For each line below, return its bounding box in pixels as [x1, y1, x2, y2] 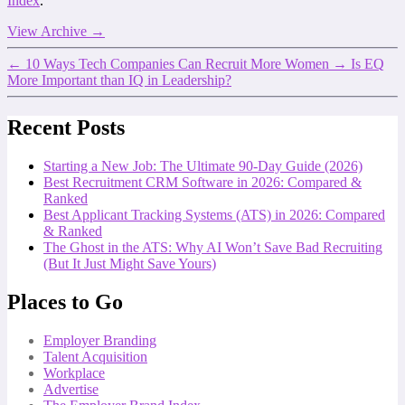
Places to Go [7, 289, 123, 314]
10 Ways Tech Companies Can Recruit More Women [25, 55, 329, 71]
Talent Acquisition [43, 348, 147, 364]
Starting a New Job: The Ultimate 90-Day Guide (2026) [43, 157, 363, 174]
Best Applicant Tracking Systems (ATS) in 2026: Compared [43, 206, 385, 222]
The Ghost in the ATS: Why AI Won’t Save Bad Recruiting [43, 239, 382, 255]
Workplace [43, 364, 105, 381]
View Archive [7, 23, 90, 39]
